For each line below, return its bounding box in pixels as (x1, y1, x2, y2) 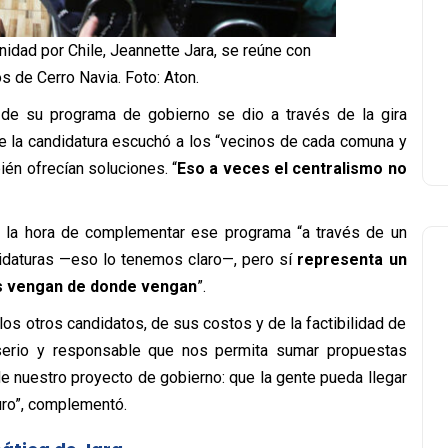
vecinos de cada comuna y (220, 131, 407, 151)
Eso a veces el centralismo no (177, 158, 407, 178)
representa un (297, 249, 407, 269)
